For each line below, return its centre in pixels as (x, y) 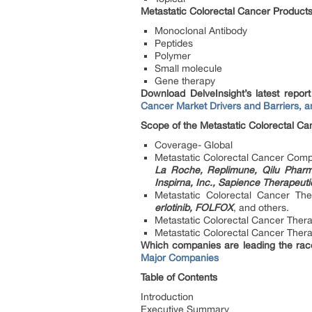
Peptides (174, 43)
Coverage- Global (194, 145)
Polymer (173, 56)
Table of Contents (179, 277)
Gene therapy (185, 81)
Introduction (167, 297)
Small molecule (188, 68)
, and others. (261, 208)
